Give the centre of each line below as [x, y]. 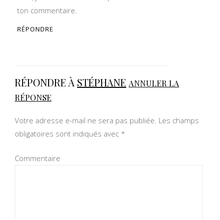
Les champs [178, 120]
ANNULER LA [154, 83]
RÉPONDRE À [46, 82]
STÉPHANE [102, 82]
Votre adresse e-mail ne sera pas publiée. [86, 120]
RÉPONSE [33, 97]
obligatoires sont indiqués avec [68, 134]
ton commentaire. [47, 10]
